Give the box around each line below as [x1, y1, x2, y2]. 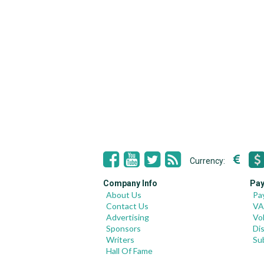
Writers [106, 235, 134, 245]
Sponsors [106, 223, 141, 233]
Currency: [190, 156, 227, 166]
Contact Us [106, 201, 148, 211]
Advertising [106, 212, 149, 222]
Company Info [103, 179, 157, 188]
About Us [106, 190, 141, 200]
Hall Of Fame [106, 246, 153, 256]
